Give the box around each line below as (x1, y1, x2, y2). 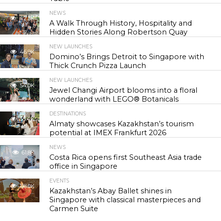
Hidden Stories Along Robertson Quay (49, 28, 188, 37)
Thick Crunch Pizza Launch (49, 61, 147, 70)
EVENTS (49, 178, 70, 184)
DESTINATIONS (49, 110, 86, 117)
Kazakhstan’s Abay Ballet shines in (49, 186, 172, 195)
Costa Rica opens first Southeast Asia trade (49, 153, 202, 162)
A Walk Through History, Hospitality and (49, 19, 192, 28)
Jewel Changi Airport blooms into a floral (49, 86, 198, 95)
